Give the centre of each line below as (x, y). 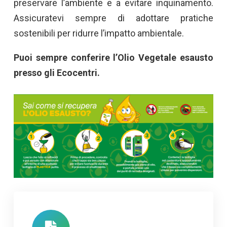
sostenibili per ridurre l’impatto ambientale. (99, 33)
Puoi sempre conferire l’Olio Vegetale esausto (113, 58)
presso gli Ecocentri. (57, 73)
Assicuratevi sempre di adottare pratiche (113, 18)
